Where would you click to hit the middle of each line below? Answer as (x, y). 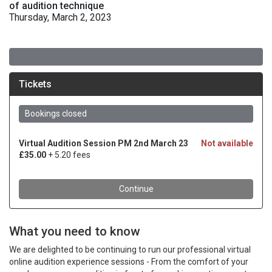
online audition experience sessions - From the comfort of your (129, 262)
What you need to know (74, 231)
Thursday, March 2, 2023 (60, 17)
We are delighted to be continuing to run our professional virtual (130, 250)
